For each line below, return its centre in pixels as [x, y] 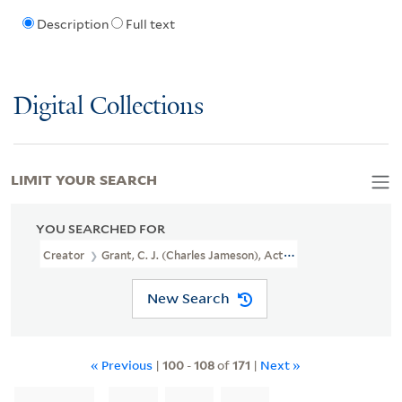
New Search [188, 298]
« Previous [122, 364]
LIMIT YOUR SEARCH [84, 178]
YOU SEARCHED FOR [100, 228]
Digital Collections [109, 107]
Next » [280, 364]
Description [72, 25]
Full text [150, 25]
